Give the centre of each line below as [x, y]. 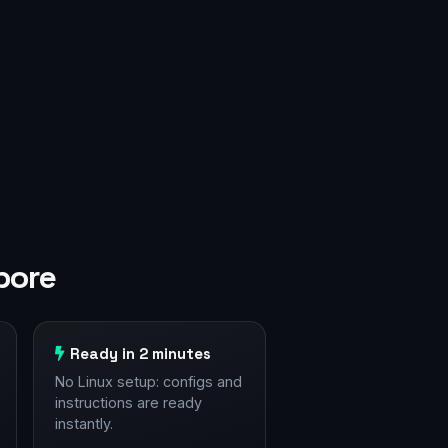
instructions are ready [128, 403]
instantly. [83, 424]
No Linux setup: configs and [148, 382]
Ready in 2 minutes [141, 354]
